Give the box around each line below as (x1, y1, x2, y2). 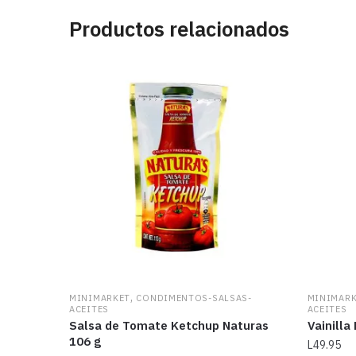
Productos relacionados (69, 15, 290, 43)
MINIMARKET (69, 292, 131, 304)
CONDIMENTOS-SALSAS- (136, 292, 252, 304)
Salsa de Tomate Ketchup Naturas (69, 317, 269, 333)
